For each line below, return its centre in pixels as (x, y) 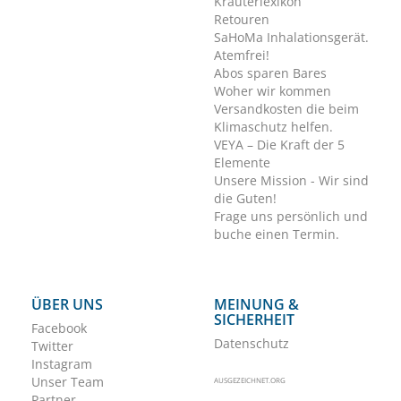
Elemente (242, 163)
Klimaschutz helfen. (273, 127)
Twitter (52, 346)
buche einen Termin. (277, 235)
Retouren (242, 20)
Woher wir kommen (273, 91)
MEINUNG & (256, 305)
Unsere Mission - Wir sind (291, 181)
